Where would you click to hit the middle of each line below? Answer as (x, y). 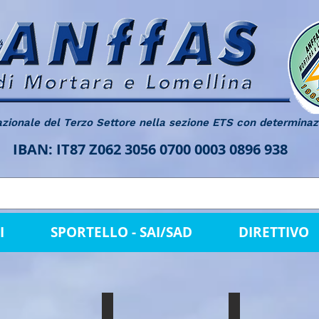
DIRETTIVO (274, 232)
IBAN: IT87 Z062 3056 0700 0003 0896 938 (159, 149)
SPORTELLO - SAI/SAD (121, 232)
